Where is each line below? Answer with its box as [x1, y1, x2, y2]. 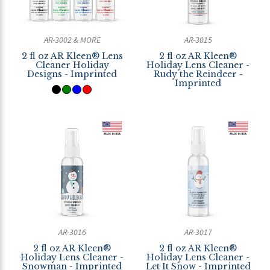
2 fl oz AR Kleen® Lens [21, 51, 123, 61]
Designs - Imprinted [27, 69, 117, 80]
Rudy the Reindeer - [153, 69, 243, 80]
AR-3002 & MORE [43, 34, 101, 45]
